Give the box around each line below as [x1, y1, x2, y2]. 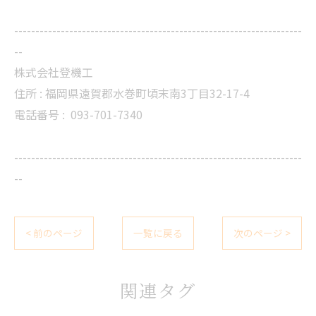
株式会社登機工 [14, 63, 93, 80]
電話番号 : [14, 106, 71, 123]
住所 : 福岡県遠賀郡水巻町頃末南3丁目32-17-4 [14, 85, 250, 102]
